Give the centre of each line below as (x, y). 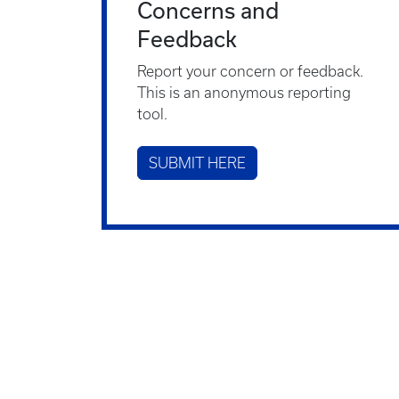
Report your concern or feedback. (250, 71)
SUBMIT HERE (197, 163)
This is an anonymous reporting (244, 93)
